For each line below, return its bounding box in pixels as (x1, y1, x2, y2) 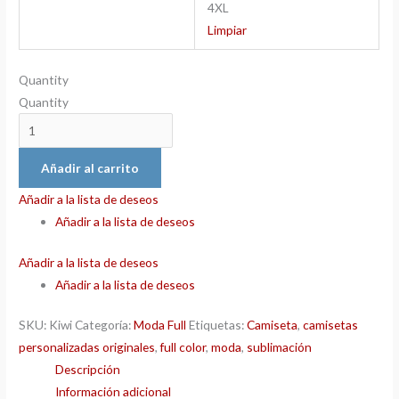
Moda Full (134, 317, 187, 333)
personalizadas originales (19, 339, 156, 355)
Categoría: (75, 317, 134, 333)
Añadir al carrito (41, 160, 140, 176)
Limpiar (207, 21, 247, 37)
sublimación (247, 339, 313, 355)
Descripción (55, 362, 121, 378)
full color (160, 339, 207, 355)
